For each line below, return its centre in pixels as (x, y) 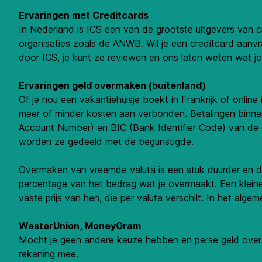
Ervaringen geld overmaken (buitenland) (112, 85)
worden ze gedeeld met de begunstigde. (106, 141)
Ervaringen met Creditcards (84, 15)
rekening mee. (49, 254)
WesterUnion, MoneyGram (80, 225)
